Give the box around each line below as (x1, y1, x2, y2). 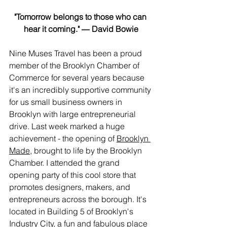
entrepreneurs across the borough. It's (9, 194, 148, 204)
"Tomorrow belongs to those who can (14, 12, 148, 22)
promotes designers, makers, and (9, 182, 132, 192)
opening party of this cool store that (9, 170, 138, 180)
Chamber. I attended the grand (9, 158, 122, 168)
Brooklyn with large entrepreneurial (9, 109, 136, 119)
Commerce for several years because (9, 72, 146, 83)
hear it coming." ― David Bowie (24, 24, 138, 34)
